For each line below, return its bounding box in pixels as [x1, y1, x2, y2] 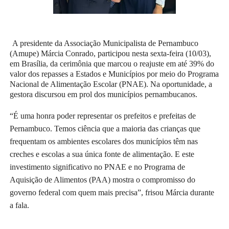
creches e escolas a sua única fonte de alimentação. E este [10, 150, 195, 159]
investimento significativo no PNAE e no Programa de [10, 163, 186, 172]
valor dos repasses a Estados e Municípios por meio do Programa [10, 70, 219, 79]
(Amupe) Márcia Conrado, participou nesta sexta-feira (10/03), [10, 49, 212, 58]
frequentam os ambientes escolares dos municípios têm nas [10, 137, 198, 146]
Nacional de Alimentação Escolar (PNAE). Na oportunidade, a [10, 80, 213, 89]
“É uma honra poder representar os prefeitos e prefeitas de [10, 111, 196, 121]
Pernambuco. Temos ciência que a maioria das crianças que [10, 124, 201, 133]
